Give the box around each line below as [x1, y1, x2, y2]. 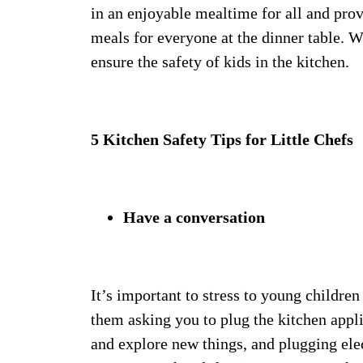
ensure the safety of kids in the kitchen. [91, 53, 349, 70]
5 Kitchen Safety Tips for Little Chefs [91, 130, 353, 148]
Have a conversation [123, 208, 265, 226]
